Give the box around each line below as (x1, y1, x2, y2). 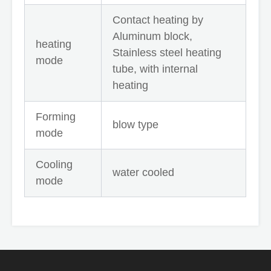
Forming (36, 110, 76, 123)
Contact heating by (113, 13, 203, 26)
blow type (113, 118, 158, 131)
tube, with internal (113, 62, 198, 75)
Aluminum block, (113, 30, 195, 42)
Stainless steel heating (113, 46, 221, 59)
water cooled (113, 166, 174, 178)
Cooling (36, 158, 73, 171)
